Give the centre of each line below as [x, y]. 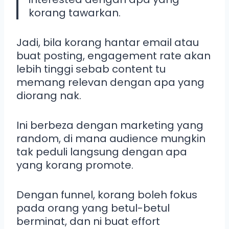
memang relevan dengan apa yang [110, 82]
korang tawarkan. [75, 13]
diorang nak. [49, 95]
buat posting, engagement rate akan [113, 55]
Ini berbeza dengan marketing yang [110, 125]
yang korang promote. [75, 165]
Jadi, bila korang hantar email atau [108, 42]
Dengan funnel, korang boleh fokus [107, 194]
